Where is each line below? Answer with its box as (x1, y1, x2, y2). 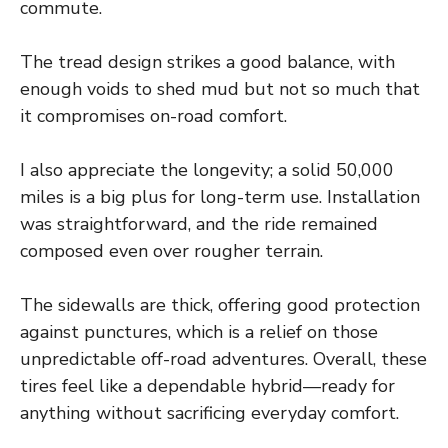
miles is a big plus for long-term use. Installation (20, 184, 420, 209)
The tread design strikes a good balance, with (20, 49, 395, 74)
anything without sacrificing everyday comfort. (20, 400, 399, 425)
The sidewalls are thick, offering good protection (20, 292, 420, 317)
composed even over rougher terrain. (20, 238, 323, 263)
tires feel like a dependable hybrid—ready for (20, 373, 395, 398)
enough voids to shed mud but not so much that (20, 76, 420, 101)
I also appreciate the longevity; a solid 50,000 (20, 157, 394, 182)
